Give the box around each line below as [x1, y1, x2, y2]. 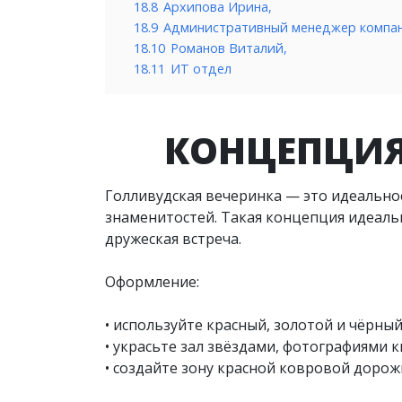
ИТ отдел [170, 59, 232, 77]
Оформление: [105, 271, 199, 292]
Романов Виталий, [170, 39, 287, 57]
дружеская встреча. [105, 228, 241, 249]
